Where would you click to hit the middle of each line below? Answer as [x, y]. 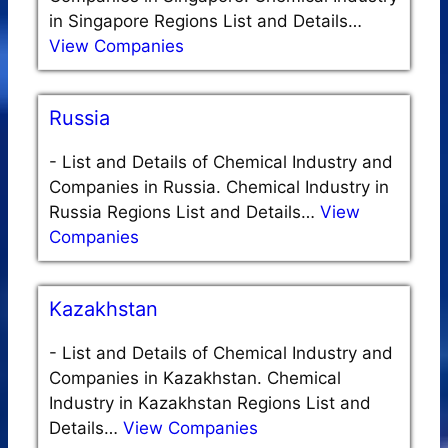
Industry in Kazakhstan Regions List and [210, 403]
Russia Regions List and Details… [184, 212]
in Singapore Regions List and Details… [205, 21]
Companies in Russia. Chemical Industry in [219, 187]
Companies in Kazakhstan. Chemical [195, 378]
